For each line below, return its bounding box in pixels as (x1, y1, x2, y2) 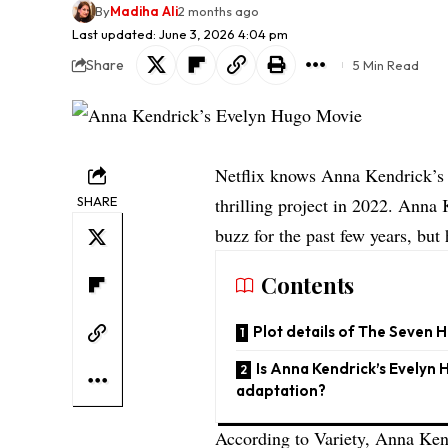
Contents (261, 270, 354, 301)
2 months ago (177, 3, 259, 20)
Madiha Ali (109, 3, 178, 20)
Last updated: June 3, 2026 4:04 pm (72, 26, 288, 43)
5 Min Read (353, 57, 419, 74)
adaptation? (236, 381, 330, 401)
